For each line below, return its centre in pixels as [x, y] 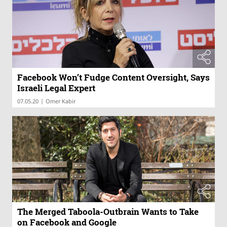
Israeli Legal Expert [56, 88]
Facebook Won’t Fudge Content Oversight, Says [113, 77]
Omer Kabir [61, 101]
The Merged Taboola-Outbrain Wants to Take [108, 211]
